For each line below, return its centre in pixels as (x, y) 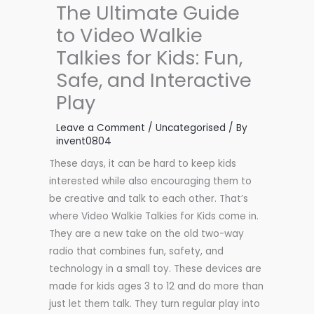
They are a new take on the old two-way (146, 234)
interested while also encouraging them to (150, 182)
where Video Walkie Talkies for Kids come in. (154, 217)
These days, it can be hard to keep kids (143, 164)
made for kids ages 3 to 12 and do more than (156, 287)
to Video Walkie (129, 36)
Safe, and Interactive (154, 81)
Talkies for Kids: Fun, (149, 58)
